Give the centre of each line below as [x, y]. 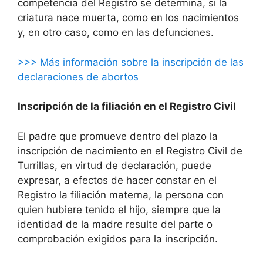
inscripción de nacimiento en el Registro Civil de [130, 151]
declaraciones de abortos [78, 77]
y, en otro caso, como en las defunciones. [116, 33]
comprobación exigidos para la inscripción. [118, 239]
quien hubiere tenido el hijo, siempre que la [119, 209]
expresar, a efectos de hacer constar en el [117, 180]
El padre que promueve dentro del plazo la [118, 136]
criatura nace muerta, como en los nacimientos [128, 18]
